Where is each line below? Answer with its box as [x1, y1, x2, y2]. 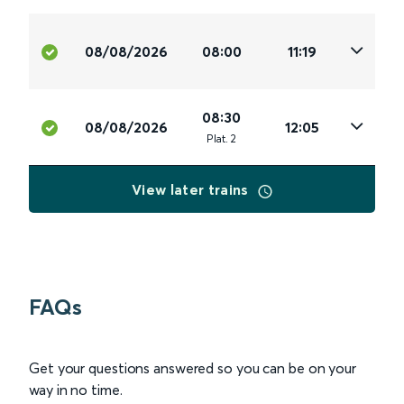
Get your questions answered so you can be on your [29, 359, 357, 378]
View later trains [132, 180, 252, 199]
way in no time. [29, 381, 123, 399]
